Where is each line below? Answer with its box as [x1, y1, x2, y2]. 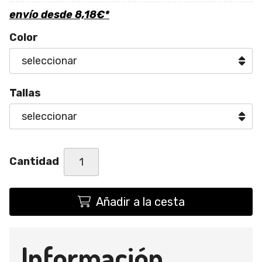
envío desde [9, 8, 75, 21]
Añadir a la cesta [95, 194, 185, 209]
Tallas [9, 86, 41, 99]
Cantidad [9, 155, 59, 168]
